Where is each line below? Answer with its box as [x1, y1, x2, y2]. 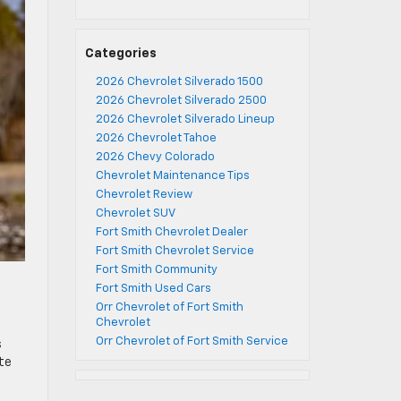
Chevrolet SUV [95, 208, 175, 219]
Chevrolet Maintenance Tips [95, 170, 250, 182]
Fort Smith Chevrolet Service [95, 245, 254, 257]
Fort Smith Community [95, 264, 218, 276]
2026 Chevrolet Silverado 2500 [95, 95, 267, 107]
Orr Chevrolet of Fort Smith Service [95, 336, 288, 347]
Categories [84, 47, 157, 60]
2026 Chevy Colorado [95, 151, 215, 163]
